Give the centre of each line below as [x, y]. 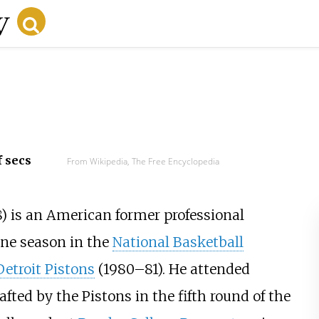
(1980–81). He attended [172, 270]
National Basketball [178, 242]
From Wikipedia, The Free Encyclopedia [143, 161]
